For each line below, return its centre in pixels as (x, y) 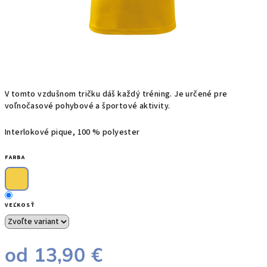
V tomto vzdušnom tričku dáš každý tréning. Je (95, 94)
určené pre (207, 94)
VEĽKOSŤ (20, 205)
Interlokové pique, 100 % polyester (72, 132)
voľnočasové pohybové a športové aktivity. (88, 106)
